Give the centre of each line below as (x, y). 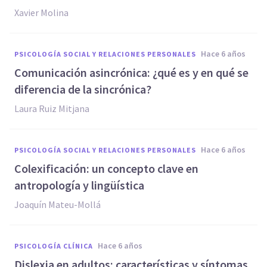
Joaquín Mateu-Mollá (58, 204)
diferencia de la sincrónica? (83, 89)
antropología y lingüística (79, 185)
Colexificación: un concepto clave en (106, 168)
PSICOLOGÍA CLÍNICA (54, 246)
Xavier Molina (41, 13)
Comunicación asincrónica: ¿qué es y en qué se (131, 72)
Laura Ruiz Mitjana (52, 108)
